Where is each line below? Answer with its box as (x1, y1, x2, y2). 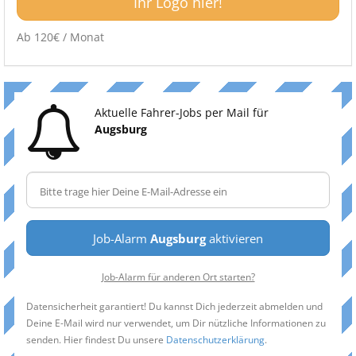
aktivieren (206, 230, 263, 246)
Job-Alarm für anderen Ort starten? (101, 270, 255, 283)
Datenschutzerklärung (166, 333, 265, 346)
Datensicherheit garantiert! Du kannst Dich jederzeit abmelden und (26, 300, 323, 312)
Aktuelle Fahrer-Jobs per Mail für (95, 105, 269, 120)
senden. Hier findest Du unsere (26, 333, 166, 346)
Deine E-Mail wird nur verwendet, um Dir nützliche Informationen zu (26, 316, 326, 329)
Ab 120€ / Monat (17, 29, 104, 44)
